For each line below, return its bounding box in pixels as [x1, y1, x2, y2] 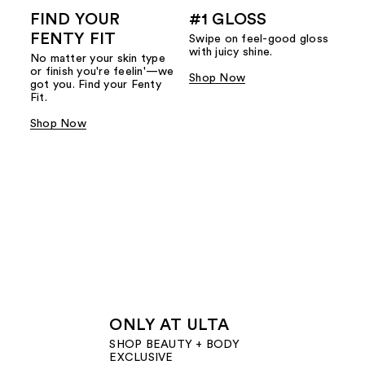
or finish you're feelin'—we [29, 66, 174, 78]
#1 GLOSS [189, 11, 267, 29]
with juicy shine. [189, 46, 273, 59]
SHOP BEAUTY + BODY [109, 339, 240, 351]
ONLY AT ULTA [109, 317, 230, 334]
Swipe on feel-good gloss [189, 33, 328, 46]
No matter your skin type [29, 53, 165, 65]
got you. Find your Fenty [29, 79, 161, 91]
